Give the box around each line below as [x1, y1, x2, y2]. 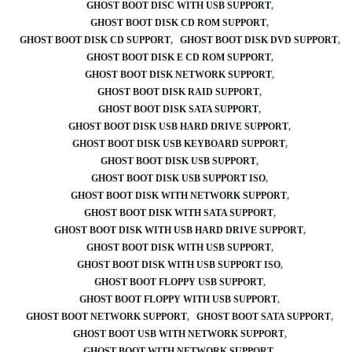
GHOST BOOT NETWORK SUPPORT [26, 311, 187, 322]
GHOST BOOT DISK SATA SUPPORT [98, 104, 258, 115]
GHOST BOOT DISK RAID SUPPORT [97, 86, 259, 97]
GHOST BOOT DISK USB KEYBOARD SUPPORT [71, 138, 285, 149]
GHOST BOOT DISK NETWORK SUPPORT [85, 69, 272, 80]
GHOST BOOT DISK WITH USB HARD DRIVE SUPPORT [53, 225, 303, 236]
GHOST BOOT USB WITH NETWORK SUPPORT [72, 328, 284, 339]
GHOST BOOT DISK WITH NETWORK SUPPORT [70, 190, 287, 201]
